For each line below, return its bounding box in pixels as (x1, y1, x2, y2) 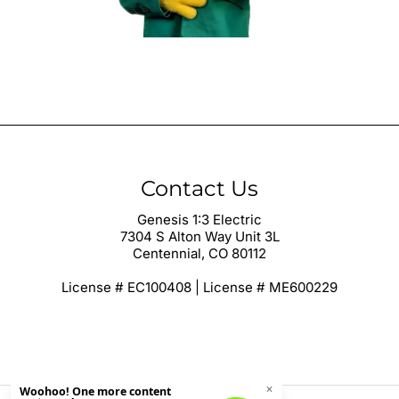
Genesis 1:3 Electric (137, 210, 262, 228)
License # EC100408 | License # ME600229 (61, 278, 338, 296)
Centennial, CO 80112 (133, 244, 266, 262)
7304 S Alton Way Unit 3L (119, 227, 280, 245)
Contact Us (141, 175, 258, 201)
